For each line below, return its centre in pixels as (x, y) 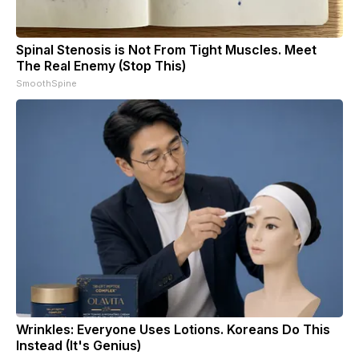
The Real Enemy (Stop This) (101, 65)
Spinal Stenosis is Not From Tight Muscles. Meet (166, 49)
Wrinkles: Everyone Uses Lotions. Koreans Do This (173, 329)
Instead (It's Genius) (79, 345)
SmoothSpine (46, 83)
